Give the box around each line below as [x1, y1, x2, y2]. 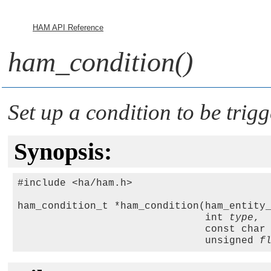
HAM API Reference [33, 23, 103, 32]
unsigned [18, 235, 260, 246]
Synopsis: [14, 138, 112, 165]
